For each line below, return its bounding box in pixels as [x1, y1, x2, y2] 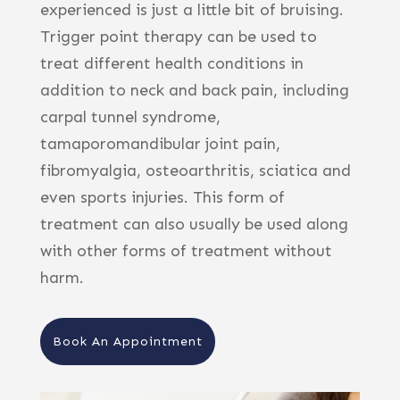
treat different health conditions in [39, 53, 304, 73]
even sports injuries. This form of [39, 187, 285, 207]
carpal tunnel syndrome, [39, 106, 221, 127]
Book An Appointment [52, 333, 203, 349]
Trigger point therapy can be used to [39, 26, 317, 46]
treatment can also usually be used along [39, 213, 348, 234]
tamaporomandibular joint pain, [39, 133, 280, 154]
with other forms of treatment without [39, 240, 332, 261]
